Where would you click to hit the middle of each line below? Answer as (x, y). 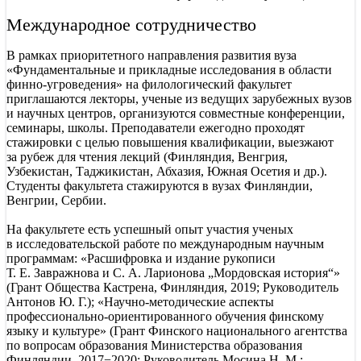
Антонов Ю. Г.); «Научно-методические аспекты (140, 301)
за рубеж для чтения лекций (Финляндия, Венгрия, (147, 156)
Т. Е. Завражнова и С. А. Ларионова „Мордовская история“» (173, 272)
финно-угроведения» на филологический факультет (149, 84)
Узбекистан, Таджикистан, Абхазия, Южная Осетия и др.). (167, 171)
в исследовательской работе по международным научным (165, 243)
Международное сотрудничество (131, 24)
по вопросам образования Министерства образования (154, 345)
